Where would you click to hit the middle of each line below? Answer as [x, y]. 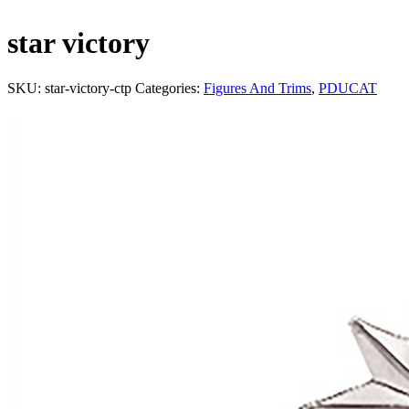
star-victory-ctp [88, 88]
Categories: [169, 88]
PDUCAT [348, 88]
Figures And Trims [257, 88]
